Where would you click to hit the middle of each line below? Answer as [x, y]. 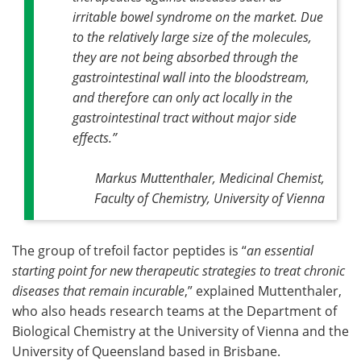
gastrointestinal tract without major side [185, 117]
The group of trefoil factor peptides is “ [129, 250]
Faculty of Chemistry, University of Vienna [210, 197]
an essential [280, 250]
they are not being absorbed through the [185, 56]
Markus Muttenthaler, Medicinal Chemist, [210, 177]
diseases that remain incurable [98, 290]
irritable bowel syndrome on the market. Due [198, 16]
